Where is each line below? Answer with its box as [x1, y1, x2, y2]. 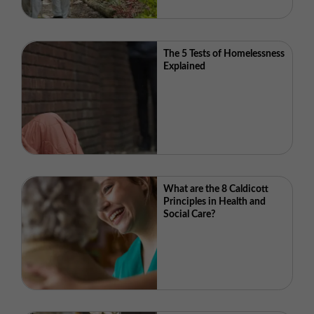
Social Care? [163, 210, 216, 220]
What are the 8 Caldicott [163, 184, 269, 195]
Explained [163, 62, 206, 72]
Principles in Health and [163, 197, 266, 207]
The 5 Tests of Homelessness [163, 49, 285, 60]
